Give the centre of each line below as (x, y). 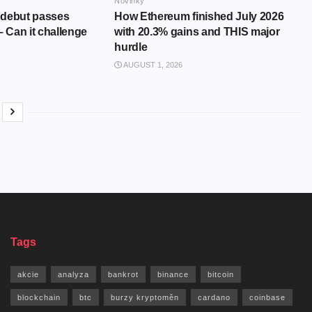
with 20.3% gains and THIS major (197, 32)
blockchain (39, 298)
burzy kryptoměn (145, 298)
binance (173, 275)
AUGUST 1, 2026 (153, 65)
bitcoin (221, 275)
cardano (214, 298)
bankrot (123, 275)
